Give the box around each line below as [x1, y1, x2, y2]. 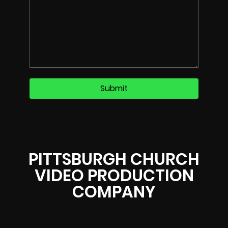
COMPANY [72, 180, 156, 204]
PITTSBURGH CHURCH [28, 148, 199, 171]
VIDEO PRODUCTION [34, 164, 194, 187]
